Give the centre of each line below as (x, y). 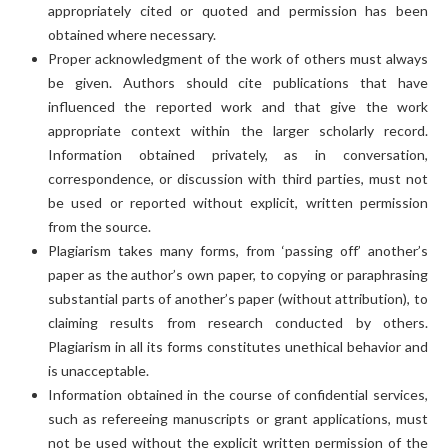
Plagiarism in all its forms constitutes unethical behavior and (238, 346)
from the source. (99, 226)
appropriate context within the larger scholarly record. (238, 130)
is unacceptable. (98, 370)
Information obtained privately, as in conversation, (238, 154)
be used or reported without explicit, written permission (238, 202)
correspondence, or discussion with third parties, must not (238, 178)
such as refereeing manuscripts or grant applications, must (238, 418)
